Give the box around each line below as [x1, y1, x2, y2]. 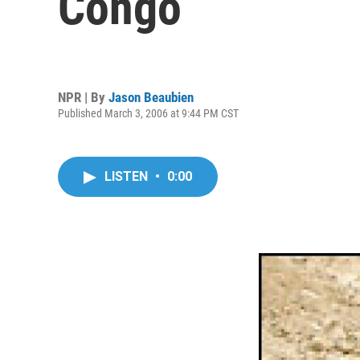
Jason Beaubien [108, 88, 194, 105]
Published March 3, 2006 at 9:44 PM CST [58, 106, 239, 120]
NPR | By [58, 88, 108, 105]
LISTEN [104, 169, 151, 184]
